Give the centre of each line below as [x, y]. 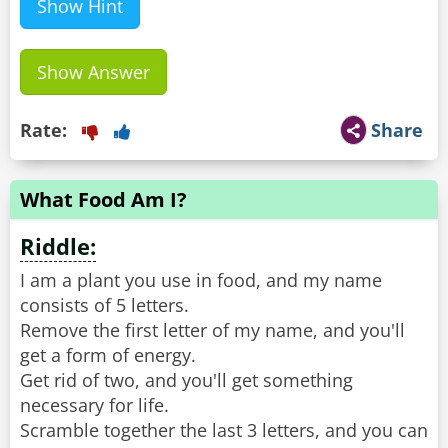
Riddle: [58, 246]
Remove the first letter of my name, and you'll [212, 330]
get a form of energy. [108, 355]
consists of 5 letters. [104, 305]
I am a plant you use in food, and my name [201, 280]
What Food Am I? [103, 200]
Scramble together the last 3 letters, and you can [224, 430]
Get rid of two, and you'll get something [186, 380]
